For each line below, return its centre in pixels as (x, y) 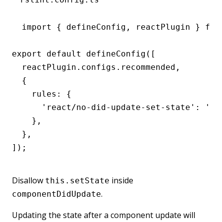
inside (121, 180)
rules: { (42, 94)
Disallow (28, 180)
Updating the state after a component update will (104, 215)
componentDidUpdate (56, 194)
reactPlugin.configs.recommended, (96, 67)
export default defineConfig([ (84, 54)
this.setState (77, 180)
